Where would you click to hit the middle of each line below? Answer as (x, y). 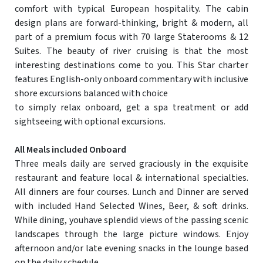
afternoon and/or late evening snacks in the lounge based (131, 249)
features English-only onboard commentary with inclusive (131, 80)
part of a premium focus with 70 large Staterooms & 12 (131, 37)
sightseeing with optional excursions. (90, 122)
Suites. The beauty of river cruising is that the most (131, 51)
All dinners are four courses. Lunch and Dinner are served (131, 192)
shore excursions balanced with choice (91, 94)
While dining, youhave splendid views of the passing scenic (131, 220)
